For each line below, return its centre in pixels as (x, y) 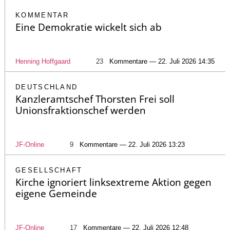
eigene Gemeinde (56, 194)
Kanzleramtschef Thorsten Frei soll (95, 99)
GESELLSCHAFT (49, 170)
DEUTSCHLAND (47, 87)
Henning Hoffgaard (43, 62)
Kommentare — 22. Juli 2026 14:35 (162, 62)
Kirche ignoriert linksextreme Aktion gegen (113, 183)
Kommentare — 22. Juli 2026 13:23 (132, 145)
